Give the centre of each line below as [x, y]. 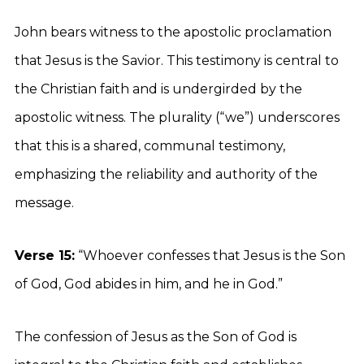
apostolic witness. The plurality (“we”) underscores [177, 117]
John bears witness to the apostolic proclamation [173, 32]
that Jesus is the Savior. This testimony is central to [177, 61]
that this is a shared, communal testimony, [150, 146]
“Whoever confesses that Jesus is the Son [210, 256]
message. [44, 203]
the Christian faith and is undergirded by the [158, 89]
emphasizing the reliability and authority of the [166, 174]
